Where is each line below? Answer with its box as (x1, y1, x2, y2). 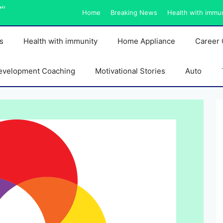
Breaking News (111, 8, 157, 16)
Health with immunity (23, 36, 98, 46)
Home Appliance (117, 36, 175, 46)
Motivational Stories (95, 66, 165, 76)
